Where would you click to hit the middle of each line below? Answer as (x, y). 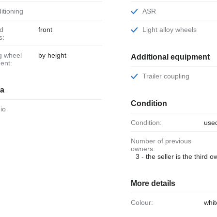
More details (153, 184)
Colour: (144, 203)
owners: (143, 148)
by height (52, 55)
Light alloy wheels (171, 30)
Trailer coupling (168, 76)
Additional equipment (170, 57)
